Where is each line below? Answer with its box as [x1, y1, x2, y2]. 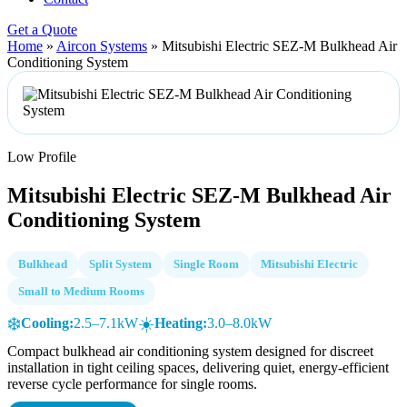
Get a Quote [7, 22, 77, 37]
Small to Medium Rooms [18, 283, 144, 298]
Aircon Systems [56, 38, 147, 54]
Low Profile [7, 149, 76, 164]
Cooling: [21, 314, 74, 331]
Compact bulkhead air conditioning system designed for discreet [7, 342, 373, 359]
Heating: [154, 314, 207, 331]
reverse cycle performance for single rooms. [7, 375, 257, 392]
